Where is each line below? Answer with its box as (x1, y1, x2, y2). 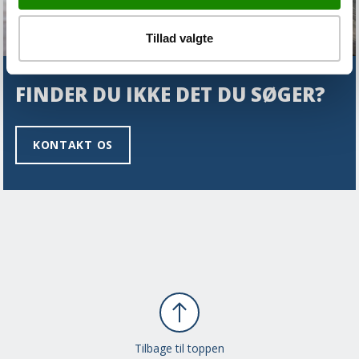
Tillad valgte (146, 31, 213, 45)
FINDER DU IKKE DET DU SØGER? (15, 81, 325, 108)
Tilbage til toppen (135, 341, 224, 357)
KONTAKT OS (33, 137, 113, 153)
